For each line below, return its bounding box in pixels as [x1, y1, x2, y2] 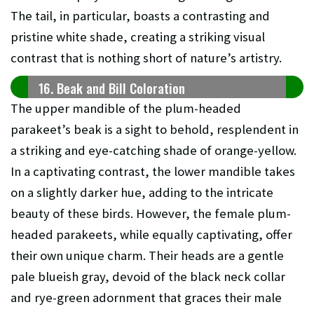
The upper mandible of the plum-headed [11, 100, 241, 117]
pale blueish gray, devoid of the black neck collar [11, 268, 285, 285]
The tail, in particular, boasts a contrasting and [11, 8, 270, 25]
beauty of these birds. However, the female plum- [11, 205, 291, 222]
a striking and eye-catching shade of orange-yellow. [11, 142, 296, 159]
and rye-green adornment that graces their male [11, 289, 282, 306]
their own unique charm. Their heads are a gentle [11, 247, 284, 264]
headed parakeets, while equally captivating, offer [11, 226, 292, 243]
